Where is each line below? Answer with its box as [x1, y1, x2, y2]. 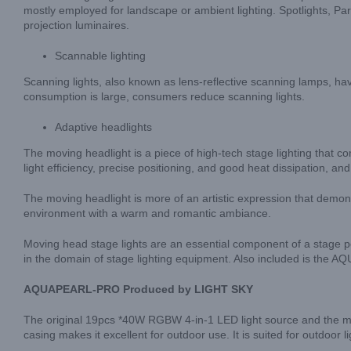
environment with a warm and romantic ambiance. [24, 206, 271, 219]
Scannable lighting [55, 49, 146, 62]
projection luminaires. [24, 18, 129, 31]
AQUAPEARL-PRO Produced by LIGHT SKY [24, 282, 253, 295]
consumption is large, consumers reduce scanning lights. [24, 89, 305, 103]
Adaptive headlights [55, 120, 152, 133]
